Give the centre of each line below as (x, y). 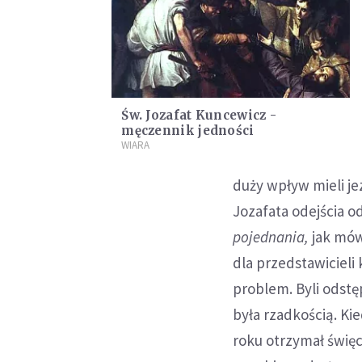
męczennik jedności (188, 131)
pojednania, (273, 236)
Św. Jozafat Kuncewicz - (199, 116)
